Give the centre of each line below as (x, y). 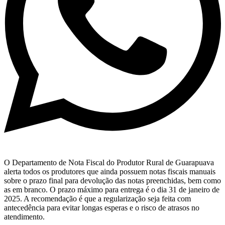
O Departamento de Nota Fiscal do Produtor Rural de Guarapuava (109, 163)
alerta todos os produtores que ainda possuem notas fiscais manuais (110, 172)
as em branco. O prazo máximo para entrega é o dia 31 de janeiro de (112, 190)
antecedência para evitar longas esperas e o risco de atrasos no (102, 208)
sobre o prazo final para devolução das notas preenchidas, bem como (113, 181)
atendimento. (24, 217)
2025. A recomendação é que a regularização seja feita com (97, 199)
